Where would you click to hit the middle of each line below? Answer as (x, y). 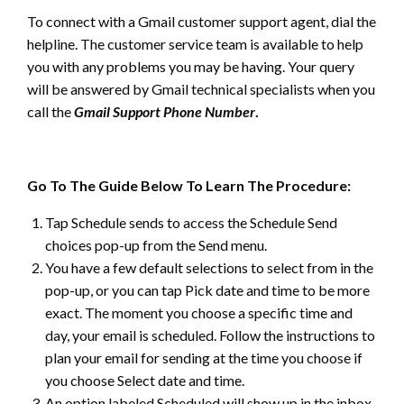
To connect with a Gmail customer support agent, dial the (202, 21)
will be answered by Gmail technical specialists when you (201, 88)
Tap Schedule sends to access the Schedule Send (191, 222)
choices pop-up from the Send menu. (156, 244)
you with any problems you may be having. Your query (191, 66)
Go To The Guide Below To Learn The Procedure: (189, 185)
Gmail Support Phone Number (165, 111)
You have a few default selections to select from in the (209, 267)
